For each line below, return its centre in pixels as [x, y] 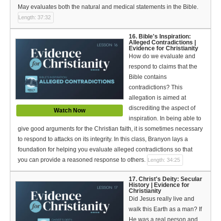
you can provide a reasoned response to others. [82, 160]
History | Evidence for [159, 185]
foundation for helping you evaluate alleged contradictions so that [105, 149]
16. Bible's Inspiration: [160, 36]
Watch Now [70, 111]
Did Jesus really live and [162, 199]
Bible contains [148, 77]
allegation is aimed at [157, 97]
